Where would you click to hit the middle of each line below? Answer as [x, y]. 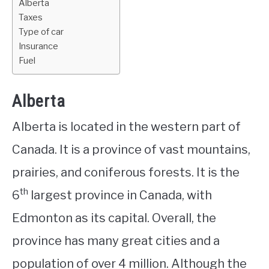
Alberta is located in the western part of [126, 126]
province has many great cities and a [116, 240]
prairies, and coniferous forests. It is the [126, 172]
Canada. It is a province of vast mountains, [131, 149]
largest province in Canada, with [120, 195]
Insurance [39, 47]
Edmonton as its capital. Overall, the [114, 218]
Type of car [42, 32]
